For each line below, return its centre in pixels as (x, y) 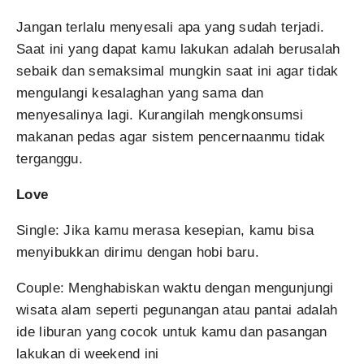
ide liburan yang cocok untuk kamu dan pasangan (172, 332)
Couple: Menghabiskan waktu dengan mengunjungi (175, 288)
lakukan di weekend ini (88, 354)
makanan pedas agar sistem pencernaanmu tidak (171, 137)
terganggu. (50, 159)
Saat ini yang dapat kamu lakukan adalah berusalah (178, 49)
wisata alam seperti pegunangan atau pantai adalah (177, 310)
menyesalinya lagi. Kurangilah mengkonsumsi (160, 115)
